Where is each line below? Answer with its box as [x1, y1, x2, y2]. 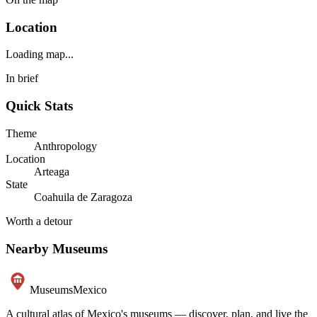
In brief [6, 72, 38, 85]
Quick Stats [6, 98, 73, 114]
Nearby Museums [6, 241, 108, 256]
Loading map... [6, 48, 74, 61]
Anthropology [34, 139, 97, 152]
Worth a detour [6, 214, 72, 227]
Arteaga [34, 165, 69, 178]
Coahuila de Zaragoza [34, 190, 132, 203]
